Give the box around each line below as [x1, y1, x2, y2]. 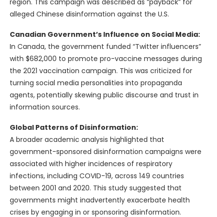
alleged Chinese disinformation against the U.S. [10, 9, 169, 19]
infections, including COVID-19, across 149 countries [10, 171, 184, 181]
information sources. [10, 102, 80, 112]
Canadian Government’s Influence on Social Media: [10, 30, 200, 40]
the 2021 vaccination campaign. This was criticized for [10, 66, 192, 76]
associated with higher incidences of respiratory [10, 159, 172, 169]
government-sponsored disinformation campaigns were [10, 147, 201, 157]
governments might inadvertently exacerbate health [10, 195, 190, 205]
